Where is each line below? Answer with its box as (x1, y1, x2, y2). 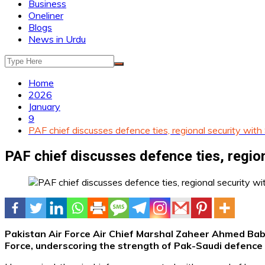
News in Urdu (28, 33, 86, 45)
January (28, 101, 60, 112)
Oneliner (28, 9, 63, 21)
